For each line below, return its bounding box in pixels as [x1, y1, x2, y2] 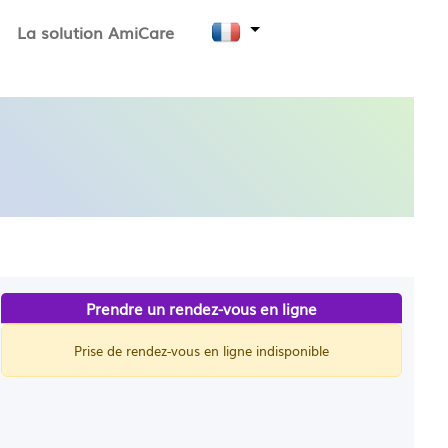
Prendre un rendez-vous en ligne [86, 297, 318, 319]
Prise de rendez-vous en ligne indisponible [74, 341, 330, 360]
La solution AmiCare [17, 20, 175, 44]
